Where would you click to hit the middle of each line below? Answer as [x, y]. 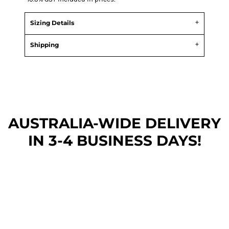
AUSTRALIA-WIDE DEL [92, 123]
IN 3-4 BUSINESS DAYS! [114, 141]
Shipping [44, 45]
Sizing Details [52, 23]
